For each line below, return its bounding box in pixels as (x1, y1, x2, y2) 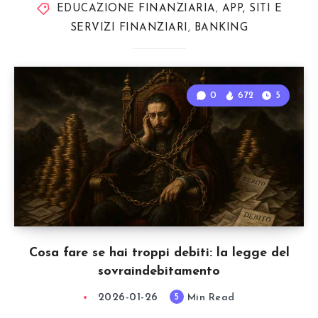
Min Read (184, 292, 235, 303)
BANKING (194, 23, 248, 33)
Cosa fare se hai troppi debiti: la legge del (28, 246, 290, 260)
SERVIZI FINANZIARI (70, 23, 188, 33)
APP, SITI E (221, 4, 282, 14)
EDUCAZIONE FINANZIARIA (56, 4, 216, 14)
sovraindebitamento (98, 265, 220, 278)
